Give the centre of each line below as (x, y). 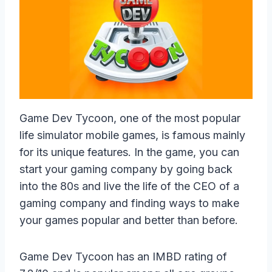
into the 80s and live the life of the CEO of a (129, 186)
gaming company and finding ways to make (129, 203)
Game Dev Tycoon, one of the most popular (130, 118)
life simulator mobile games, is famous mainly (132, 135)
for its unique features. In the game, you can (129, 152)
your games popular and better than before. (130, 220)
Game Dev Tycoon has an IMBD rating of (123, 256)
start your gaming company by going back (126, 169)
